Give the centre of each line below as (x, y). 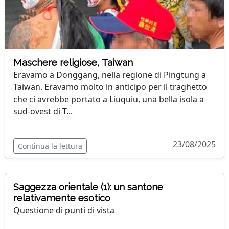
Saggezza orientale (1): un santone (88, 187)
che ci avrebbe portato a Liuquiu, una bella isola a (109, 99)
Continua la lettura (50, 146)
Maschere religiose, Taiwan (73, 63)
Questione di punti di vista (64, 210)
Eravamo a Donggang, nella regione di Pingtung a (110, 75)
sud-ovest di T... (43, 111)
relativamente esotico (62, 198)
